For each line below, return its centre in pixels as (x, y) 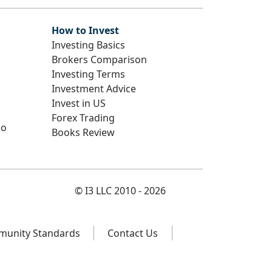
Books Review (83, 132)
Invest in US (79, 103)
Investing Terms (88, 74)
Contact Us (133, 233)
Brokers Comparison (99, 59)
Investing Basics (88, 45)
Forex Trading (83, 117)
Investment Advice (94, 88)
